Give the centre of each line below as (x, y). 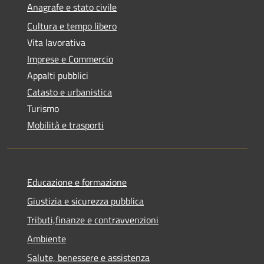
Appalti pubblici (58, 76)
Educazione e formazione (77, 182)
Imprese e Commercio (70, 59)
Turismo (43, 109)
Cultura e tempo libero (72, 26)
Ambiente (47, 239)
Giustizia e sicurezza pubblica (85, 201)
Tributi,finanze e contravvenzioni (93, 220)
